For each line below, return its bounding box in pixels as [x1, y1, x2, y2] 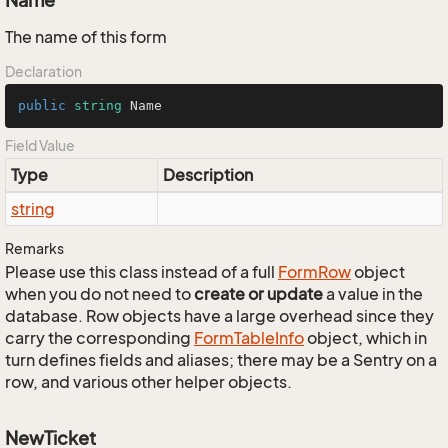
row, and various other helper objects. [5, 372, 292, 392]
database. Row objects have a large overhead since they [5, 306, 434, 326]
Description [163, 165, 253, 185]
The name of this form [5, 27, 167, 47]
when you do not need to [5, 284, 194, 304]
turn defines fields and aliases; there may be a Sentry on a [5, 350, 437, 370]
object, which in [304, 328, 427, 348]
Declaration [5, 63, 82, 80]
